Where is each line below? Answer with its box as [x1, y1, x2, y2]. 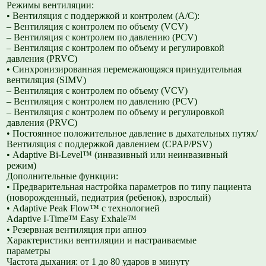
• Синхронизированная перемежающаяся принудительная [7, 64, 242, 75]
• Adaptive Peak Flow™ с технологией [7, 203, 160, 214]
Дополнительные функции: [7, 171, 119, 182]
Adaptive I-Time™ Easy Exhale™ [7, 214, 137, 224]
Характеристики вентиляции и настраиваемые [7, 235, 197, 246]
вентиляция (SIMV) [7, 75, 87, 85]
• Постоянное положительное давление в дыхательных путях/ [7, 128, 258, 139]
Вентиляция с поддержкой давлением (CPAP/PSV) [7, 139, 213, 150]
